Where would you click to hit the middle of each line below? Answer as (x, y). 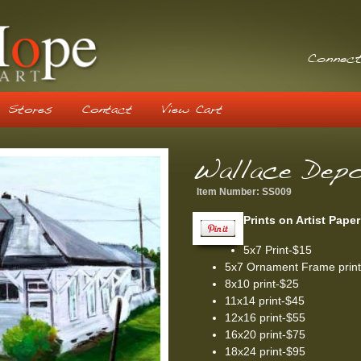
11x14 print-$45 (265, 301)
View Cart (192, 110)
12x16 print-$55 (265, 318)
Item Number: (228, 192)
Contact (107, 110)
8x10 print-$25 (262, 284)
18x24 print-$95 (265, 352)
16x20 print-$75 (265, 335)
